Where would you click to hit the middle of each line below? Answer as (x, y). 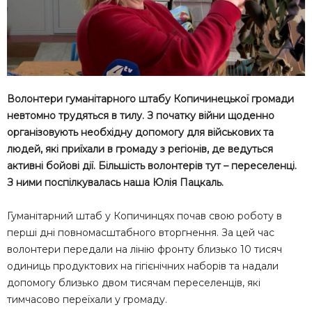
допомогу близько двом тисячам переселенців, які (134, 282)
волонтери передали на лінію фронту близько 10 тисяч (145, 249)
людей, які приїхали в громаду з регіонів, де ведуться (140, 149)
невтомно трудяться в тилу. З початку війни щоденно (141, 115)
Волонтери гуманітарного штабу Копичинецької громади (150, 99)
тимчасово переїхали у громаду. (87, 299)
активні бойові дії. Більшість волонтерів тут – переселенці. (152, 165)
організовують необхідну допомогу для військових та (140, 132)
